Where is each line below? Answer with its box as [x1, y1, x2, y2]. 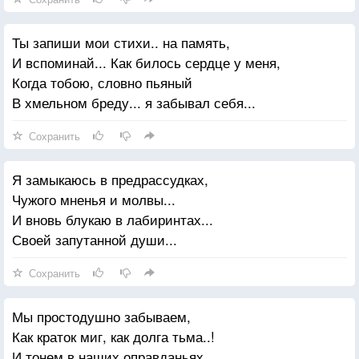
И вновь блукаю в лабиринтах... [12, 208, 213, 229]
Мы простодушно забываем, [12, 305, 191, 326]
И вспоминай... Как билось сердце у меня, [12, 51, 280, 72]
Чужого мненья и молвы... [12, 188, 175, 209]
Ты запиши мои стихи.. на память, [12, 31, 230, 52]
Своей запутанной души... [12, 228, 177, 249]
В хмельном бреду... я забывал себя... [12, 91, 256, 112]
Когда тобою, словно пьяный [12, 71, 192, 92]
